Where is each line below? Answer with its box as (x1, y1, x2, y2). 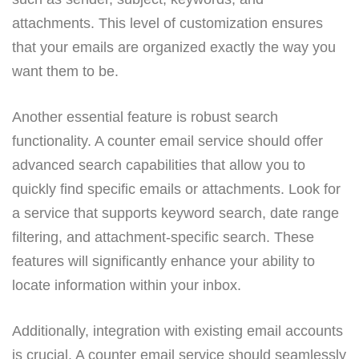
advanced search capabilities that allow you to (12, 156, 305, 173)
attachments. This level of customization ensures (12, 14, 323, 31)
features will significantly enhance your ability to (12, 252, 315, 269)
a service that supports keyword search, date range (12, 204, 339, 221)
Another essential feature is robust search (12, 108, 278, 125)
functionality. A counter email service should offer (12, 132, 323, 149)
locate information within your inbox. (12, 276, 241, 293)
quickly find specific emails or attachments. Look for (12, 180, 341, 197)
